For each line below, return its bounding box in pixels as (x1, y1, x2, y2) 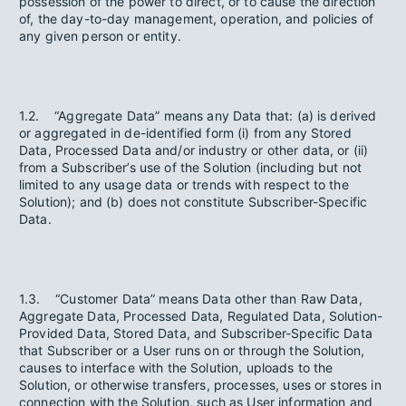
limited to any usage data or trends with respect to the (19, 177, 349, 192)
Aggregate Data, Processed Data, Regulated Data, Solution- (19, 308, 383, 324)
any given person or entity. (19, 28, 181, 43)
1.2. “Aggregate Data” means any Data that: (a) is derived (19, 108, 377, 123)
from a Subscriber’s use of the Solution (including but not (19, 159, 362, 175)
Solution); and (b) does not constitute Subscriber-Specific (19, 194, 368, 209)
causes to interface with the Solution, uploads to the (19, 360, 333, 375)
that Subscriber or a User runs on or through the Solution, (19, 343, 365, 358)
